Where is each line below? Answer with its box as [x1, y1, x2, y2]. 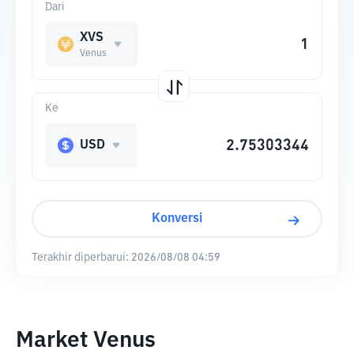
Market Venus [16, 330, 156, 352]
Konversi [152, 213, 202, 225]
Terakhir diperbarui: [32, 252, 129, 263]
